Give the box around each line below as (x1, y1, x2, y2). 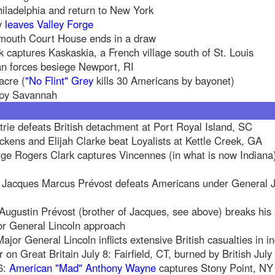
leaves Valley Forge (5, 17, 93, 32)
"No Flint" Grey (25, 73, 93, 88)
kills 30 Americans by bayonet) (93, 73, 234, 88)
